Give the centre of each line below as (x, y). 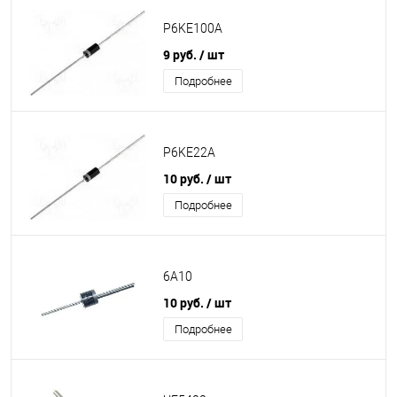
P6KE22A (189, 153)
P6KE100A (193, 29)
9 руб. (181, 54)
